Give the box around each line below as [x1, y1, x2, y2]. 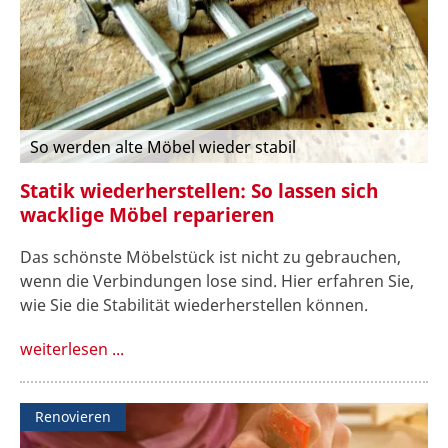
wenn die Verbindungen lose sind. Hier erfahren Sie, [20, 270, 414, 293]
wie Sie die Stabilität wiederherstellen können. [20, 294, 368, 317]
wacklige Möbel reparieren [20, 201, 274, 227]
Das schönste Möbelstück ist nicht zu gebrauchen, [20, 246, 401, 269]
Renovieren [35, 407, 111, 427]
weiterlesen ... [20, 338, 124, 361]
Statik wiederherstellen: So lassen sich [20, 177, 378, 203]
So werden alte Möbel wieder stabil [30, 135, 296, 158]
